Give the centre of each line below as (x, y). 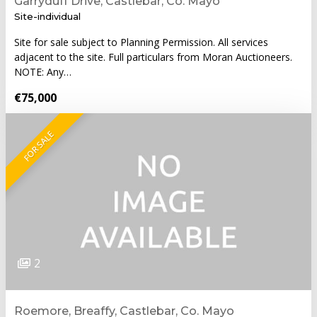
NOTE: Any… (43, 71)
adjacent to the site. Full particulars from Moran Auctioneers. (153, 57)
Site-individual (47, 16)
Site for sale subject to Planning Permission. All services (141, 42)
